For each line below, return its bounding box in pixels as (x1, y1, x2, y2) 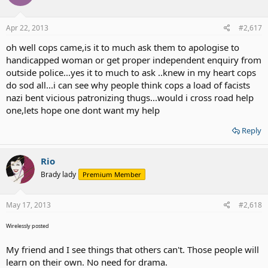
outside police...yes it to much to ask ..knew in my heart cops (6, 66, 256, 78)
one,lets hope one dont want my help (6, 103, 160, 116)
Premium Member (83, 169, 141, 179)
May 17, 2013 (6, 200, 51, 210)
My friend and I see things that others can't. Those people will (6, 243, 259, 255)
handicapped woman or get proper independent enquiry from (6, 53, 261, 66)
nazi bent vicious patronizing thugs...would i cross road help (6, 91, 254, 103)
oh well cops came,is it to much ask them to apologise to (6, 41, 239, 53)
